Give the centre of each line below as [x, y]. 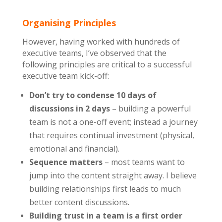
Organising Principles [69, 23]
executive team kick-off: [66, 76]
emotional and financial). [74, 148]
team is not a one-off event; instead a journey [113, 122]
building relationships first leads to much [105, 189]
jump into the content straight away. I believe [113, 175]
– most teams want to [143, 162]
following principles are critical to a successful [107, 64]
